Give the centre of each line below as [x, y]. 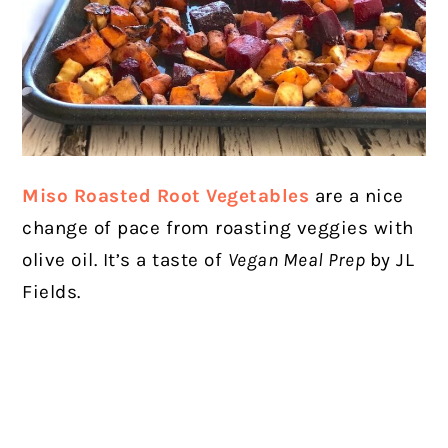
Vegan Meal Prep [298, 259]
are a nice [356, 195]
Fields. [51, 291]
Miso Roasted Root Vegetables [166, 195]
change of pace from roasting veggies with [218, 227]
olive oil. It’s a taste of [125, 259]
